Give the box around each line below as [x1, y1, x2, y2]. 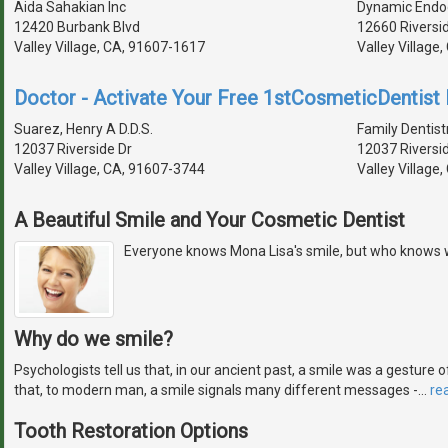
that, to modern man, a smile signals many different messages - [14, 382, 418, 399]
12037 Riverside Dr [14, 140, 132, 157]
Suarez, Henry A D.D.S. [14, 120, 153, 137]
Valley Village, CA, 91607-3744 [14, 160, 205, 177]
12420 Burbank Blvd [14, 18, 140, 35]
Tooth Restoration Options [14, 419, 248, 444]
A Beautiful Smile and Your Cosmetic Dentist [14, 207, 405, 232]
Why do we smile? [14, 327, 173, 352]
